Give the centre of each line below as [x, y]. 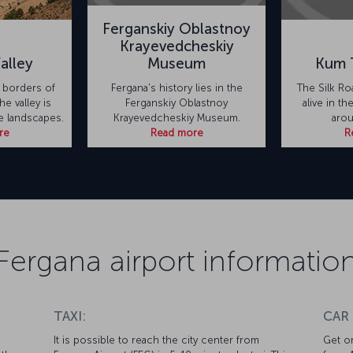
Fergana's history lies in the [176, 88]
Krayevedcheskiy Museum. [176, 118]
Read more [176, 133]
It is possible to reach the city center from [157, 340]
